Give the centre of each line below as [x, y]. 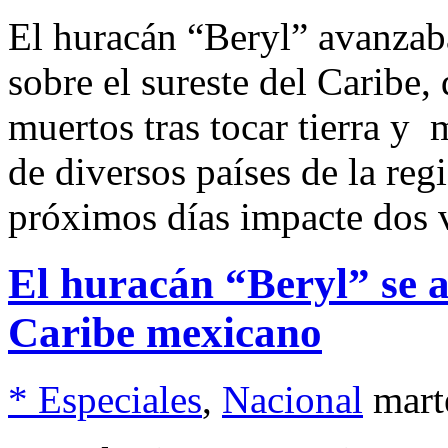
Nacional [292, 400]
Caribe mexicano [165, 333]
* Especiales [105, 400]
